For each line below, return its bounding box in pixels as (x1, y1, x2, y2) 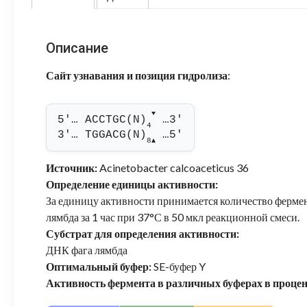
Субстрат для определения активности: (46, 227, 240, 241)
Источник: (46, 161, 98, 175)
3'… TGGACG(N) (58, 129, 147, 142)
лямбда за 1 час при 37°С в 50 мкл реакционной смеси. (46, 210, 300, 224)
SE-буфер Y (151, 260, 206, 273)
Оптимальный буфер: (46, 260, 152, 273)
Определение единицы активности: (46, 177, 219, 191)
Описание (46, 40, 109, 57)
